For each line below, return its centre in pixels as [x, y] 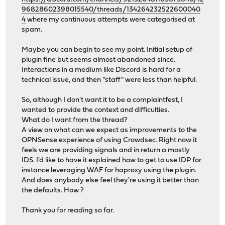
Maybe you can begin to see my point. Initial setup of [107, 50]
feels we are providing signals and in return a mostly [106, 151]
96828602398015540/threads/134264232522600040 [111, 10]
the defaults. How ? [53, 191]
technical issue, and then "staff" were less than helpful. [109, 80]
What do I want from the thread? [75, 121]
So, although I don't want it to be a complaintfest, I [102, 100]
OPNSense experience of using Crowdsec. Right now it [109, 141]
